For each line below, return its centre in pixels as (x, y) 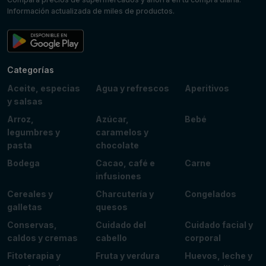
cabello (112, 237)
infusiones (119, 176)
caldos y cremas (42, 237)
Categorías (31, 69)
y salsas (25, 101)
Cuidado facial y (218, 224)
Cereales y (30, 194)
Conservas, (32, 224)
